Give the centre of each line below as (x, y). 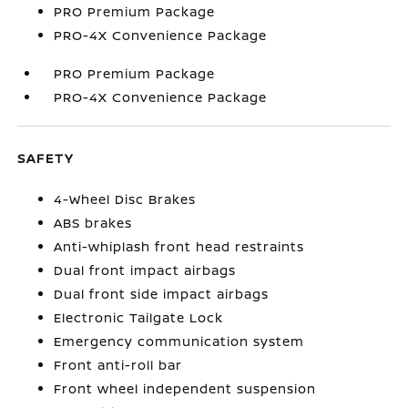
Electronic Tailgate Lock (139, 317)
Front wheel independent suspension (185, 388)
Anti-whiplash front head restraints (179, 246)
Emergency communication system (179, 341)
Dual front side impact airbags (162, 294)
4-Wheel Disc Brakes (125, 199)
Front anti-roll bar (118, 365)
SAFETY (46, 158)
